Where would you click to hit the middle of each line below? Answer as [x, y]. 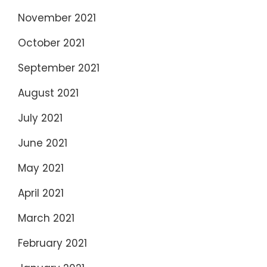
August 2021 [48, 93]
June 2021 [43, 143]
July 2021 [40, 118]
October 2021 [51, 43]
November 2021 [57, 18]
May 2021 [41, 168]
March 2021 [46, 218]
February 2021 [52, 243]
